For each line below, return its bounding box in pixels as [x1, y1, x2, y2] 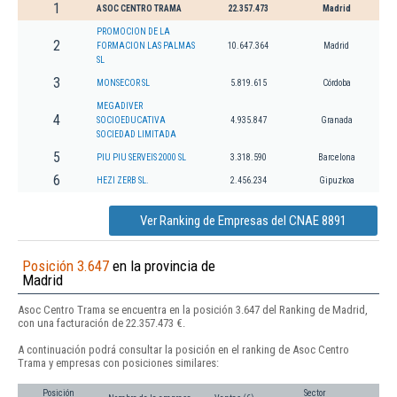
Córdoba [322, 78, 351, 89]
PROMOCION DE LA [97, 27, 170, 37]
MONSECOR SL [97, 78, 150, 89]
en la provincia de [109, 257, 215, 276]
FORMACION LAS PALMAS [97, 41, 195, 51]
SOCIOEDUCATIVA [97, 115, 166, 126]
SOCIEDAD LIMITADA [97, 129, 176, 140]
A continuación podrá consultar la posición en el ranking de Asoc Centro [18, 343, 349, 357]
